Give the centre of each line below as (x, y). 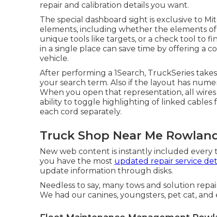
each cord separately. (81, 112)
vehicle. (54, 58)
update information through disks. (106, 171)
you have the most (77, 161)
